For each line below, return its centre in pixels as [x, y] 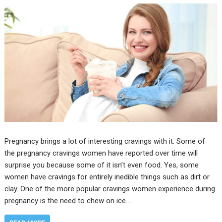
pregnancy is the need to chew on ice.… [68, 201]
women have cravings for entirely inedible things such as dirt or [107, 177]
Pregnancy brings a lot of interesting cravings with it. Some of [105, 141]
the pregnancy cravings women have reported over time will [101, 153]
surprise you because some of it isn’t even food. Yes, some [102, 165]
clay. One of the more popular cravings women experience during [110, 189]
